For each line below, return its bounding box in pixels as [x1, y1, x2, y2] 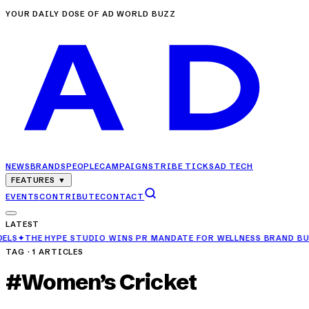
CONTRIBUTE [39, 191, 101, 201]
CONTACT [100, 191, 145, 201]
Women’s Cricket [21, 268, 197, 295]
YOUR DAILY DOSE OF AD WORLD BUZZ [6, 9, 177, 19]
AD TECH [214, 161, 253, 171]
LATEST [6, 219, 40, 229]
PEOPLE [66, 161, 100, 171]
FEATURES [11, 175, 56, 185]
